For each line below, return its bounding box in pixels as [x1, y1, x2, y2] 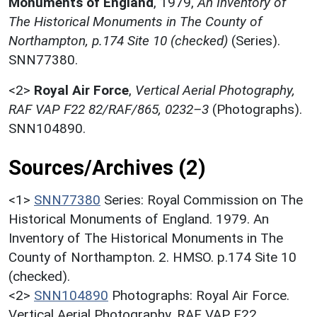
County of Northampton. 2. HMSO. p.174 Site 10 [8, 248, 296, 265]
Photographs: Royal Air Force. [112, 287, 289, 304]
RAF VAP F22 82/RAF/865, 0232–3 [8, 100, 209, 117]
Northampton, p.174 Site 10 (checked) [8, 32, 228, 49]
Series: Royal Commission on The [104, 191, 303, 208]
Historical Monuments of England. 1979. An [8, 210, 269, 227]
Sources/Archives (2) [8, 155, 206, 180]
